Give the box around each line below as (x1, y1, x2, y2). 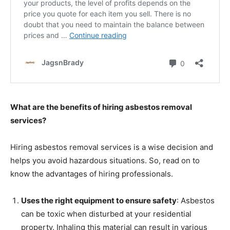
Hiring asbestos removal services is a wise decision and (10, 142, 213, 152)
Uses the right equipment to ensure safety (21, 196, 177, 206)
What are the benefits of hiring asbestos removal (10, 102, 192, 112)
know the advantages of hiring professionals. (10, 169, 173, 179)
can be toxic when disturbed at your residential (21, 209, 191, 219)
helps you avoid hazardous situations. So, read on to (10, 156, 200, 166)
